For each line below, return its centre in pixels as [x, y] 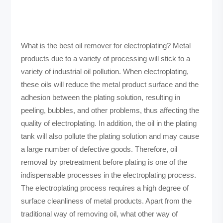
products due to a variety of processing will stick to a [106, 59]
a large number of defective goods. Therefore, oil [99, 149]
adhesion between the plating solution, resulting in [101, 98]
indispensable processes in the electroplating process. [109, 175]
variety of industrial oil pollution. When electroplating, [105, 72]
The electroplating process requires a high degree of [105, 188]
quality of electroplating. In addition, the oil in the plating [109, 123]
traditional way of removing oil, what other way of [100, 214]
